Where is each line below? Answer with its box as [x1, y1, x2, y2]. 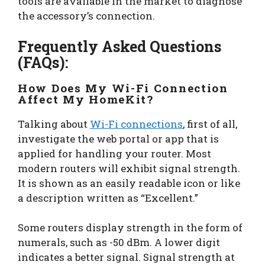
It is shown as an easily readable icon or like [18, 176, 240, 190]
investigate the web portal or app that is [18, 131, 219, 146]
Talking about [18, 117, 90, 131]
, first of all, [183, 117, 237, 131]
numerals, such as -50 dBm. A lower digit [18, 235, 220, 249]
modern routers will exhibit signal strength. [18, 161, 240, 175]
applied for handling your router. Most [18, 146, 211, 160]
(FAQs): [18, 52, 68, 72]
